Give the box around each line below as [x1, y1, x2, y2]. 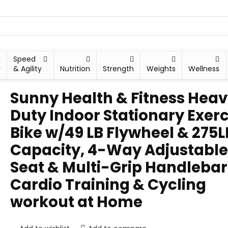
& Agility [13, 64, 42, 74]
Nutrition [60, 64, 91, 74]
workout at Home [10, 192, 142, 212]
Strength [103, 64, 134, 74]
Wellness [188, 64, 220, 74]
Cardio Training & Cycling [10, 175, 206, 195]
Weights [147, 64, 176, 74]
